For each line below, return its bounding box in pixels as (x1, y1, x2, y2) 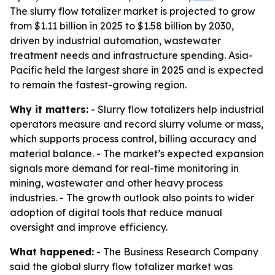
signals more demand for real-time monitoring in (10, 162, 239, 174)
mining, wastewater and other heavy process (10, 177, 223, 189)
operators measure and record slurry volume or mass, (10, 118, 263, 130)
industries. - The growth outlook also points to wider (10, 192, 254, 204)
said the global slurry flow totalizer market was (10, 260, 233, 273)
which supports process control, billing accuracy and (10, 133, 257, 145)
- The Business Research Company (94, 246, 258, 258)
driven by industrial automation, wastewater (10, 34, 221, 47)
